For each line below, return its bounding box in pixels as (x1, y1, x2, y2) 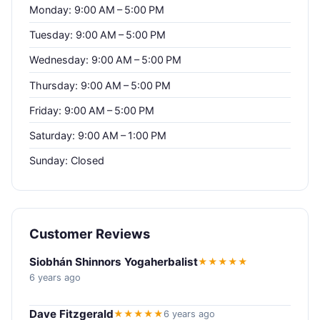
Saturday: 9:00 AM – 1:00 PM (29, 129, 166, 141)
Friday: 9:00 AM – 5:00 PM (29, 104, 154, 116)
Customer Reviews (29, 225, 150, 241)
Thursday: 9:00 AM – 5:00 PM (29, 79, 171, 91)
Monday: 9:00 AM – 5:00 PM (29, 3, 164, 16)
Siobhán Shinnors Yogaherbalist (29, 254, 198, 269)
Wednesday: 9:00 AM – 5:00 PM (29, 54, 181, 66)
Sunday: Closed (29, 154, 104, 167)
